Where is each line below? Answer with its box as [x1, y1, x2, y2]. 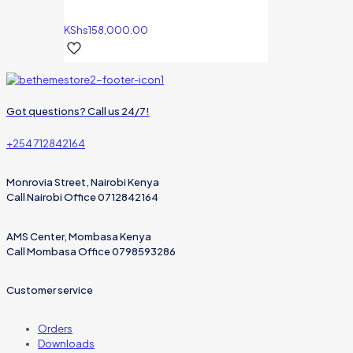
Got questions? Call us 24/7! [6, 105, 150, 118]
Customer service [6, 283, 93, 296]
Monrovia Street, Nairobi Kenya [6, 176, 159, 189]
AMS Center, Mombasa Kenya [6, 229, 151, 243]
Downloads [38, 337, 95, 351]
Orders [38, 322, 72, 336]
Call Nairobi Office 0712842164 [6, 191, 158, 204]
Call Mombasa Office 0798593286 [6, 244, 176, 258]
